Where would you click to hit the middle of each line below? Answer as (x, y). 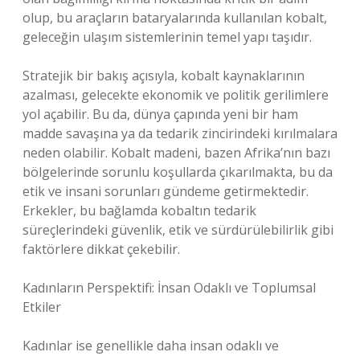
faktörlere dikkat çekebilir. (101, 249)
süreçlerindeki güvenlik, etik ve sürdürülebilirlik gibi (178, 230)
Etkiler (42, 307)
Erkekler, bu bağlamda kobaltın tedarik (139, 211)
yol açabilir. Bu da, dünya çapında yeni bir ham (160, 114)
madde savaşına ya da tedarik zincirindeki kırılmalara (180, 133)
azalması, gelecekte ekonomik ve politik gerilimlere (176, 95)
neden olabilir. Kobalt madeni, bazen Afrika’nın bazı (176, 153)
